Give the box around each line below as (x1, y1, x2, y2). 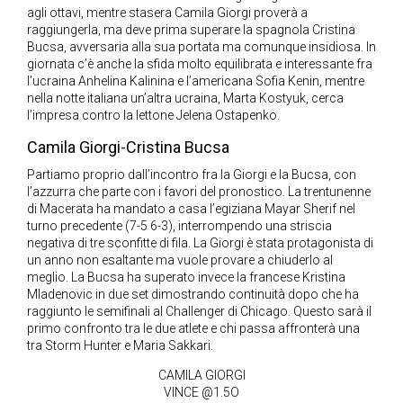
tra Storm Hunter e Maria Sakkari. (27, 338, 213, 354)
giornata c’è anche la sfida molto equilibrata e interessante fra (27, 57, 372, 72)
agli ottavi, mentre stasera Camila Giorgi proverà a (27, 5, 308, 21)
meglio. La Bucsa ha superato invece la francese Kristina (27, 270, 345, 285)
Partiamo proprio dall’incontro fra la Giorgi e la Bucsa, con (27, 167, 356, 183)
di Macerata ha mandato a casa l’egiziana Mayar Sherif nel (27, 201, 355, 217)
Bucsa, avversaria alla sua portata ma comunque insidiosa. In (27, 40, 376, 55)
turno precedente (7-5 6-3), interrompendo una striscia (27, 219, 332, 234)
